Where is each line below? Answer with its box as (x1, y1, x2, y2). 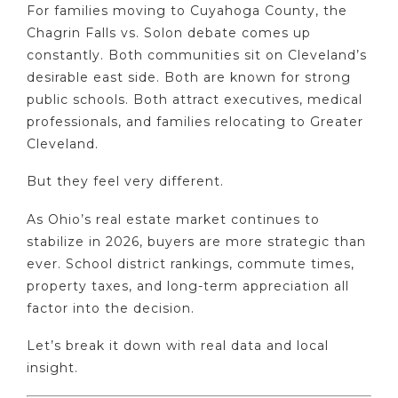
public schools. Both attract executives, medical (27, 91, 362, 107)
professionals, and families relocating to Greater (27, 113, 363, 130)
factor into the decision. (27, 299, 195, 316)
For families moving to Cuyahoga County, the (27, 2, 347, 19)
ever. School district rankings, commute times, (27, 255, 354, 272)
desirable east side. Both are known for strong (27, 68, 351, 85)
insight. (27, 360, 78, 377)
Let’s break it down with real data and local (27, 338, 329, 354)
